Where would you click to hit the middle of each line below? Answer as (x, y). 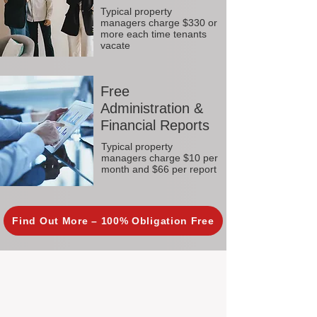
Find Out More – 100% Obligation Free (113, 221)
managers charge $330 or (159, 23)
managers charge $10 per (160, 158)
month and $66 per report (159, 169)
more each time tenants (154, 34)
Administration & (152, 108)
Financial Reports (155, 125)
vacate (115, 45)
